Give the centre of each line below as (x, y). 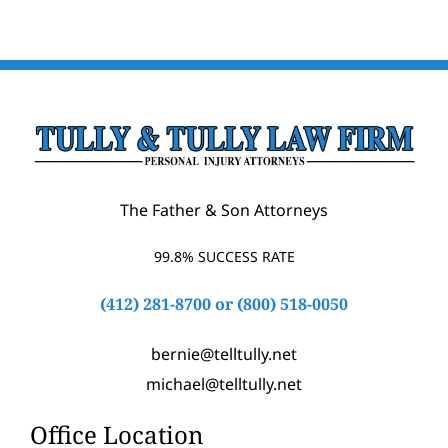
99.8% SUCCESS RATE (224, 256)
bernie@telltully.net (224, 353)
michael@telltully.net (224, 383)
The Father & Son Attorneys (224, 209)
